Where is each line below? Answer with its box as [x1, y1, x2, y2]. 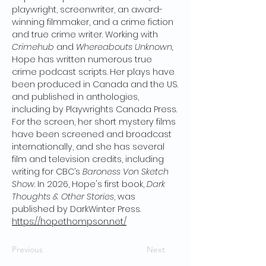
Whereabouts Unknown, [76, 41, 173, 53]
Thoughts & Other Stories [12, 191, 114, 202]
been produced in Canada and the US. [12, 78, 178, 90]
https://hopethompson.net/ [12, 216, 126, 227]
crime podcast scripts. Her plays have [12, 66, 175, 78]
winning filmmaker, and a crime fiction [12, 16, 173, 28]
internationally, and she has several [12, 141, 164, 153]
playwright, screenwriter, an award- [12, 4, 163, 15]
